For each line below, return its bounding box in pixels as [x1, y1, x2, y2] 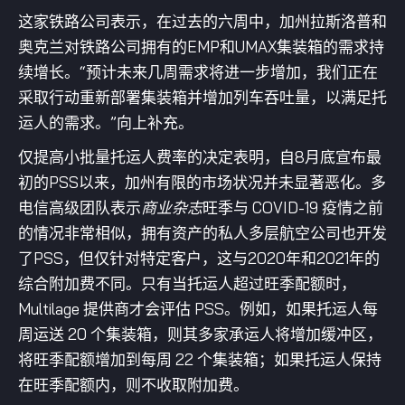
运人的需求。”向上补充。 [18, 113, 193, 132]
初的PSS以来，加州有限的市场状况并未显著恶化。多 [18, 173, 386, 192]
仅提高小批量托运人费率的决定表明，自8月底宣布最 [18, 147, 381, 166]
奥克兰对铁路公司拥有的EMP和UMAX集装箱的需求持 [18, 37, 384, 56]
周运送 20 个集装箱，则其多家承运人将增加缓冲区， [18, 325, 382, 344]
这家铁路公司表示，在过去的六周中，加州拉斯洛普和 [18, 12, 387, 31]
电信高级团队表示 [18, 198, 141, 217]
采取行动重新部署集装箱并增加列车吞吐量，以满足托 [18, 88, 387, 107]
